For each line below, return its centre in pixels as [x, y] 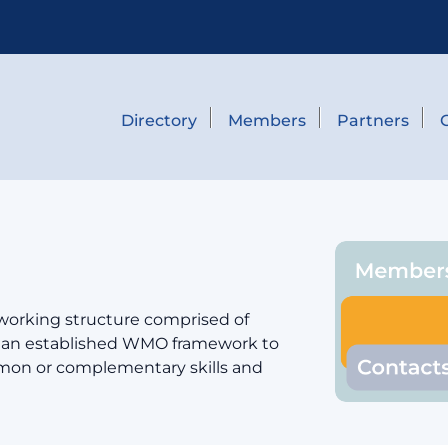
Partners [372, 120]
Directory [158, 120]
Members [266, 120]
